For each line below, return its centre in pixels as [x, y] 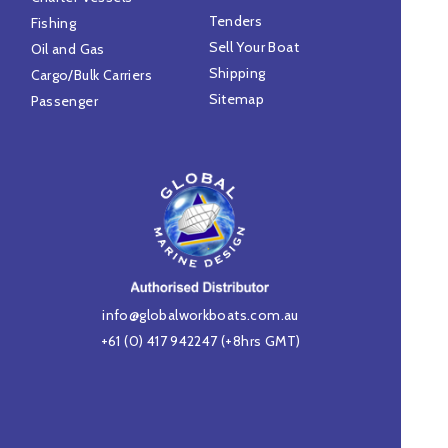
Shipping [237, 73]
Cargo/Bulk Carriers [91, 75]
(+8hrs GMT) [259, 341]
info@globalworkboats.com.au [200, 315]
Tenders [235, 21]
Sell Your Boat [253, 47]
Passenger [64, 101]
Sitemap [236, 99]
